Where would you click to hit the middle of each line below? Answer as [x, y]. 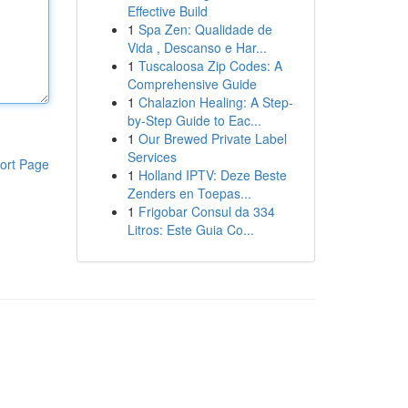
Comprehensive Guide [192, 84]
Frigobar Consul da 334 [206, 211]
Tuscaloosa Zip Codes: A [210, 66]
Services [152, 157]
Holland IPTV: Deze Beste [212, 175]
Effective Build [167, 11]
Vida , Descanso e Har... [197, 47]
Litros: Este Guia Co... [190, 229]
